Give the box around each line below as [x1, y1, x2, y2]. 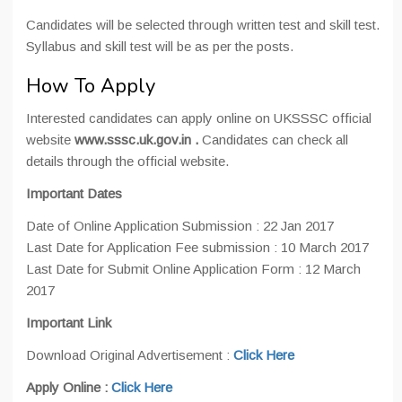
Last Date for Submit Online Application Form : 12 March [26, 261, 361, 276]
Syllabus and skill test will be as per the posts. [26, 39, 293, 54]
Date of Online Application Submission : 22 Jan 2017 [26, 218, 334, 233]
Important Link [26, 315, 111, 330]
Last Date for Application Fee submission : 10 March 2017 [26, 240, 369, 255]
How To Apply [26, 73, 155, 100]
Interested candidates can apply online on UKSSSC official [26, 110, 371, 126]
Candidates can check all [202, 132, 348, 147]
